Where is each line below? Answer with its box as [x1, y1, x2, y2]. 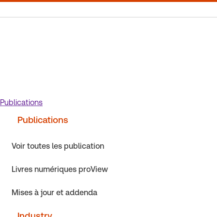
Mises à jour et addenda [12, 188, 97, 197]
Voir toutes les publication [12, 141, 104, 151]
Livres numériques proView [12, 165, 108, 174]
